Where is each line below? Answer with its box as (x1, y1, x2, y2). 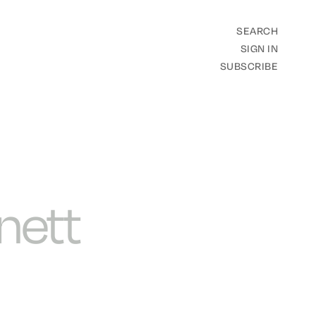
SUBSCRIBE (219, 59, 279, 74)
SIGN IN (240, 42, 279, 56)
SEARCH (236, 24, 279, 39)
